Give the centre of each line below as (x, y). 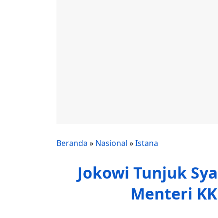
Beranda (72, 143)
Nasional (111, 143)
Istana (147, 143)
